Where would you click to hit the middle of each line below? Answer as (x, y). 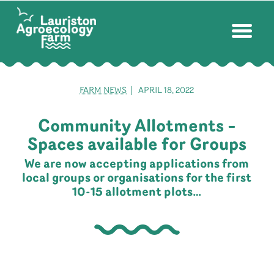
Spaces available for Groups (137, 146)
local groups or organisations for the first (137, 179)
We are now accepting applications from (137, 165)
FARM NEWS (103, 91)
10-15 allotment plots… (137, 193)
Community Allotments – (137, 127)
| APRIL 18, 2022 (161, 91)
